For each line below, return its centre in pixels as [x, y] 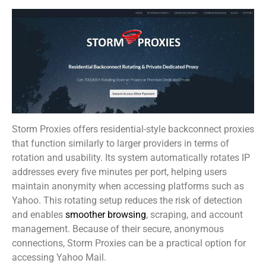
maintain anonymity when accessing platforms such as [128, 186]
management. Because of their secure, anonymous [118, 229]
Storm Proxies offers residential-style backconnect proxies [133, 129]
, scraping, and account [194, 214]
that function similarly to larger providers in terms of [121, 143]
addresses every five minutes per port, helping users [119, 172]
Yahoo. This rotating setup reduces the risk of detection [127, 200]
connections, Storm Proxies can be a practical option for [129, 243]
